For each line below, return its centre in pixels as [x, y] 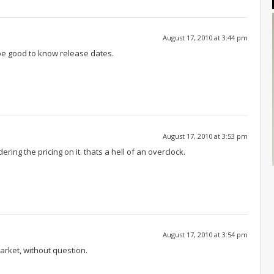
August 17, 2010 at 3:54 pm [205, 234]
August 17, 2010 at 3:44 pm [205, 37]
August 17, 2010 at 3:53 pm [205, 136]
